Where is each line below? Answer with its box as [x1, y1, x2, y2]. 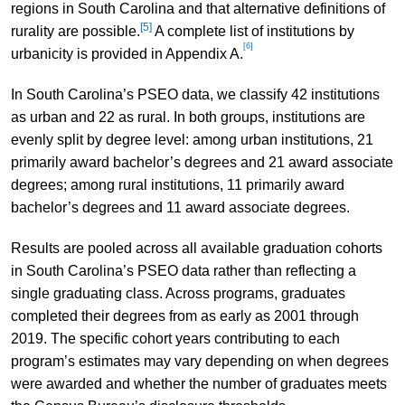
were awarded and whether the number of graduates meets [10, 375, 387, 391]
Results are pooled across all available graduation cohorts [10, 240, 382, 256]
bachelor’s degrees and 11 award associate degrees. [10, 199, 350, 215]
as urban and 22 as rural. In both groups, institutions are [10, 108, 365, 125]
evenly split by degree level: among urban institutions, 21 [10, 131, 373, 147]
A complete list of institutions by [151, 23, 354, 39]
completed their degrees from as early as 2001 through [10, 307, 359, 324]
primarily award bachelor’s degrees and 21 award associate [10, 154, 393, 170]
